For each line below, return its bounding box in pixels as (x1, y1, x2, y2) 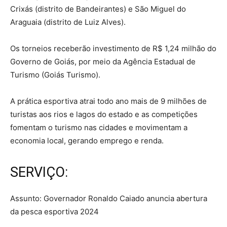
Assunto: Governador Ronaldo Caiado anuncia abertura (10, 194, 207, 204)
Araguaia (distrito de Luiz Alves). (10, 17, 126, 27)
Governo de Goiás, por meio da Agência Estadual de (10, 57, 196, 67)
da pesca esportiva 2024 (10, 207, 99, 217)
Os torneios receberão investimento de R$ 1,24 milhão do (10, 44, 216, 54)
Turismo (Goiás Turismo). (10, 70, 100, 80)
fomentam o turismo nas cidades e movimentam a (10, 123, 187, 133)
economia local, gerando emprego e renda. (10, 136, 166, 146)
